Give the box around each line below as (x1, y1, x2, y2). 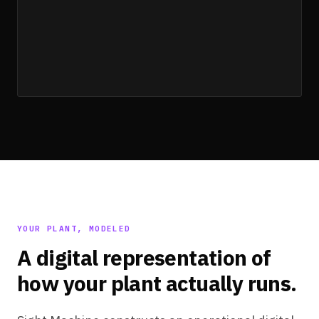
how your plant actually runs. (17, 269, 297, 297)
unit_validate (44, 11, 118, 25)
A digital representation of (17, 244, 271, 271)
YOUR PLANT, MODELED (17, 224, 131, 234)
